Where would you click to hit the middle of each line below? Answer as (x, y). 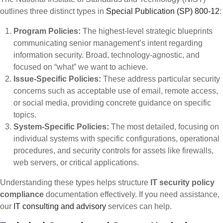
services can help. (139, 207)
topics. (25, 115)
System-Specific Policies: (61, 127)
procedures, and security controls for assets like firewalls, (114, 151)
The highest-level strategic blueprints (147, 31)
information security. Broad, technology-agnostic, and (107, 55)
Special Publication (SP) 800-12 (163, 11)
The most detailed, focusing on (164, 127)
